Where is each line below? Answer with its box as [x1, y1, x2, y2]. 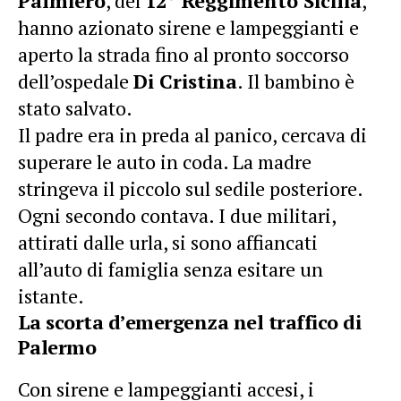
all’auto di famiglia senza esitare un [18, 255, 323, 282]
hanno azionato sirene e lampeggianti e [18, 13, 359, 40]
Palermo [18, 333, 97, 360]
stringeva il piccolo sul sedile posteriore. [18, 175, 363, 201]
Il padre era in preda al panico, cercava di [18, 121, 367, 148]
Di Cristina [133, 67, 237, 94]
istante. [18, 282, 84, 309]
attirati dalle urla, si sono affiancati [18, 228, 318, 255]
